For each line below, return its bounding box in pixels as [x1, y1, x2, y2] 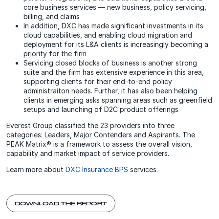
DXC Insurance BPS [66, 165, 129, 174]
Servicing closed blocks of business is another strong [23, 59, 197, 67]
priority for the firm [23, 49, 87, 58]
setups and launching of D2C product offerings [23, 105, 179, 114]
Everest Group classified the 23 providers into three [6, 121, 175, 130]
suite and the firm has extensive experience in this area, [23, 68, 204, 77]
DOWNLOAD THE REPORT [15, 200, 108, 206]
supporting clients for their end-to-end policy [23, 77, 173, 86]
